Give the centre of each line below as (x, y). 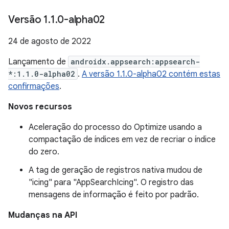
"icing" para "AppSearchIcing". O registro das (111, 182)
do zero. (44, 152)
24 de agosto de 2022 (50, 41)
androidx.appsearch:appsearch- (135, 62)
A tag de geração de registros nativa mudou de (116, 170)
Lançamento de (38, 62)
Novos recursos (40, 107)
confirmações (34, 86)
